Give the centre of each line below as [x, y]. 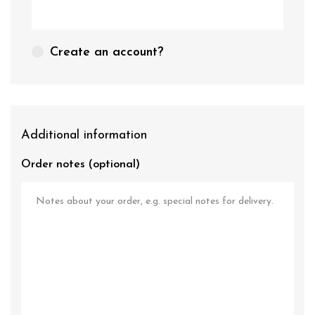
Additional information [84, 135]
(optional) [114, 165]
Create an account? [107, 52]
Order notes [55, 165]
